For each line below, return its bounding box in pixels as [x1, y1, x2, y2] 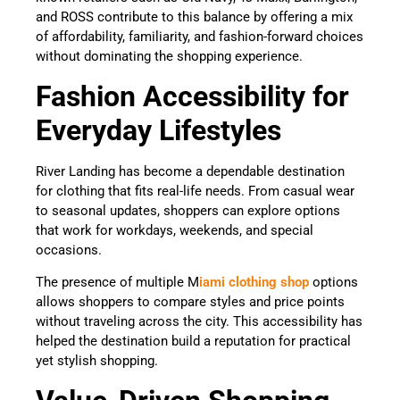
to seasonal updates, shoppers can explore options [36, 202, 340, 219]
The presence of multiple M [36, 274, 199, 291]
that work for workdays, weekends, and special [36, 221, 313, 238]
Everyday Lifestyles [36, 112, 281, 147]
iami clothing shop [199, 274, 309, 291]
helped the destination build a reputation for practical [36, 333, 351, 350]
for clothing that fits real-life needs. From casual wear [36, 182, 354, 199]
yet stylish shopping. [36, 353, 162, 370]
